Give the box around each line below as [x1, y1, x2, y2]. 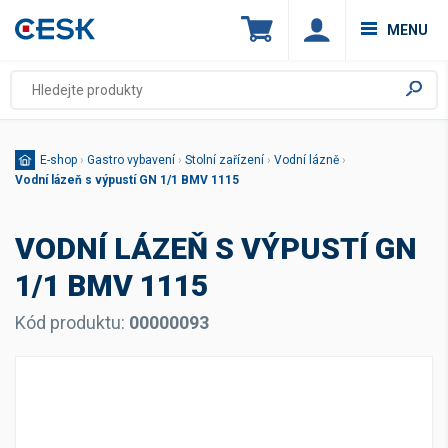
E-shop [40, 153, 77, 167]
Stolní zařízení [185, 153, 264, 167]
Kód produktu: [15, 312, 129, 333]
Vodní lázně [274, 153, 339, 167]
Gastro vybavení [87, 153, 175, 167]
